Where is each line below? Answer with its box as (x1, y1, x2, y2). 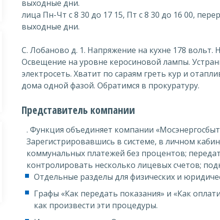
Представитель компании (22, 103, 135, 117)
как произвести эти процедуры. (34, 200, 158, 211)
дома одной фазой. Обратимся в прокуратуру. (22, 80, 199, 91)
